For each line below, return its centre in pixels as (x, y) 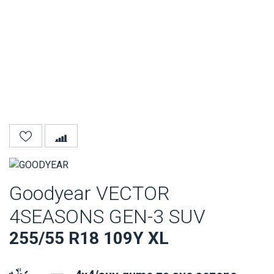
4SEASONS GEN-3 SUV (107, 217)
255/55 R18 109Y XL (89, 239)
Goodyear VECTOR (89, 194)
